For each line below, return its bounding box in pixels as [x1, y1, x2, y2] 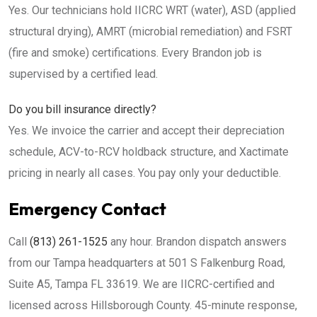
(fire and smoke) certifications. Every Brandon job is [8, 46, 262, 59]
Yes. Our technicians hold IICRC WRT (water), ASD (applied [8, 4, 296, 17]
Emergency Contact [8, 198, 166, 219]
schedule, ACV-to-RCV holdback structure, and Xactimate [8, 145, 289, 158]
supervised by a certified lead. [8, 67, 158, 81]
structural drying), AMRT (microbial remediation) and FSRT [8, 25, 292, 38]
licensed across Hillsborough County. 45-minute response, [8, 299, 297, 312]
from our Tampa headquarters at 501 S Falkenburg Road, [8, 256, 285, 270]
